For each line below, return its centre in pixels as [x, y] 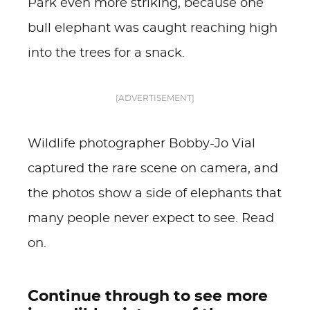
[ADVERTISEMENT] [155, 98]
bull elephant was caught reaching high [153, 28]
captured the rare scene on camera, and [153, 169]
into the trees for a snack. [106, 53]
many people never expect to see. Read [151, 219]
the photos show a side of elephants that [155, 194]
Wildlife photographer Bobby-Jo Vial [142, 144]
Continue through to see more [148, 296]
